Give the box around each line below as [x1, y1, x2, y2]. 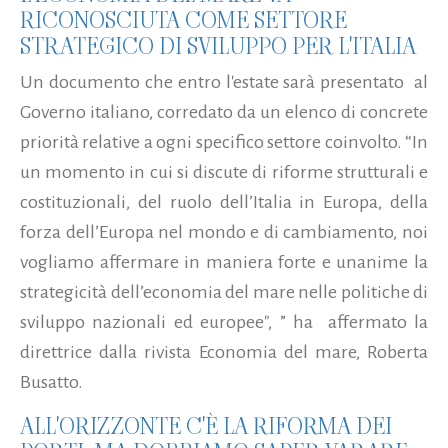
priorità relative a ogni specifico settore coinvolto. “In [20, 132, 428, 153]
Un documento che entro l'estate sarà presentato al [20, 72, 428, 93]
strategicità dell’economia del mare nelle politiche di [20, 282, 428, 303]
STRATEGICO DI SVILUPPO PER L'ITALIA [20, 30, 416, 63]
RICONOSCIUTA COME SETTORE [20, 4, 347, 37]
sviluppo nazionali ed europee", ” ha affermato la [20, 312, 428, 333]
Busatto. [20, 372, 83, 393]
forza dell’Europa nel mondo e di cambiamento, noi [20, 222, 428, 243]
